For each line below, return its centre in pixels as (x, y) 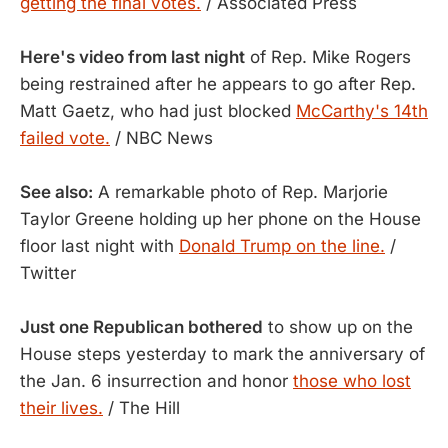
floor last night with (99, 246)
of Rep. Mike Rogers (328, 57)
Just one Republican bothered (141, 327)
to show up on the (338, 327)
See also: (56, 192)
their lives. (61, 408)
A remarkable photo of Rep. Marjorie (240, 192)
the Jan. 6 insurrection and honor (156, 381)
